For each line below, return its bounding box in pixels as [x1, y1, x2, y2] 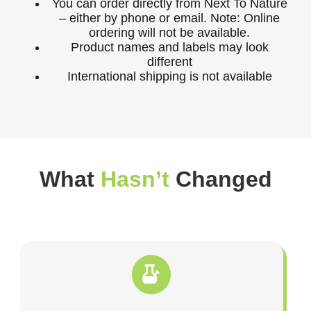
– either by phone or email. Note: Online [59, 11, 280, 26]
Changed [169, 167, 272, 192]
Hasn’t [100, 167, 169, 192]
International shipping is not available [67, 69, 272, 84]
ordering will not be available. [89, 26, 250, 40]
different [146, 55, 192, 69]
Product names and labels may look [70, 40, 269, 55]
